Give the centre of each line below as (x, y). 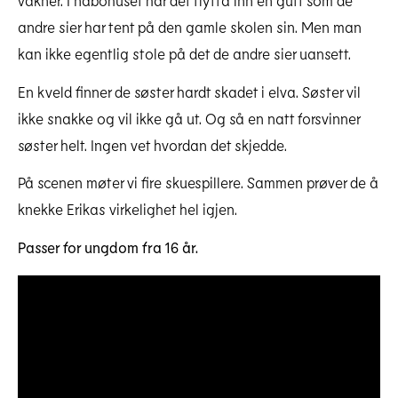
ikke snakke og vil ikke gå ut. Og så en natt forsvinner (189, 118)
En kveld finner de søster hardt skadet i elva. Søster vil (189, 91)
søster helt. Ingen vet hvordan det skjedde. (152, 144)
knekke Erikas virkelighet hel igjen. (127, 209)
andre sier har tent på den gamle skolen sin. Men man (190, 26)
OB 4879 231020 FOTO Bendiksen (289, 386)
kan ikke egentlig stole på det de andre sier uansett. (184, 53)
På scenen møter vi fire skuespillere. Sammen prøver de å (198, 183)
